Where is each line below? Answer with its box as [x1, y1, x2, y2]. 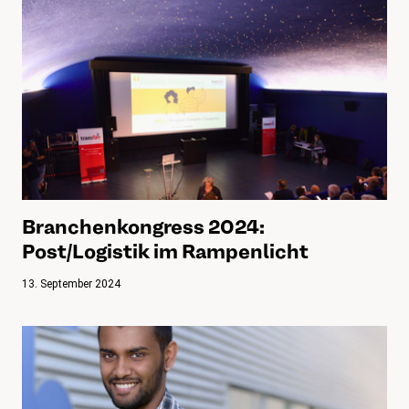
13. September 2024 [22, 277, 121, 290]
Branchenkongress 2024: [22, 213, 265, 239]
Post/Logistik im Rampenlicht [22, 237, 309, 264]
